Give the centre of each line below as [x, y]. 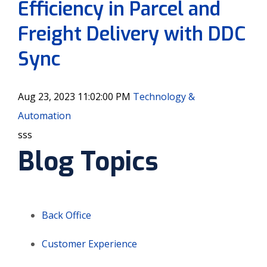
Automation [44, 116]
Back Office [66, 215]
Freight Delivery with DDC [132, 34]
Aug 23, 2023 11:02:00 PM [74, 97]
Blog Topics [88, 162]
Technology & [164, 97]
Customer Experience [89, 244]
